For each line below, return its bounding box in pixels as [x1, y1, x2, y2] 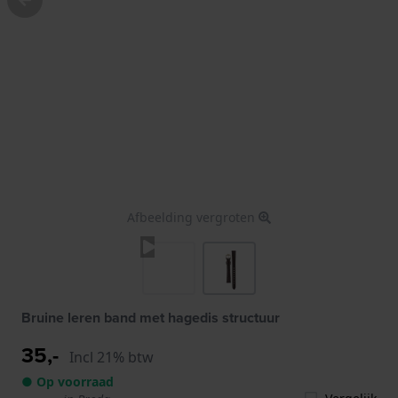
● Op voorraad [21, 372, 114, 390]
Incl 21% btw [69, 346, 154, 367]
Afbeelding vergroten [127, 208, 259, 226]
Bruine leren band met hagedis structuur [21, 306, 280, 328]
